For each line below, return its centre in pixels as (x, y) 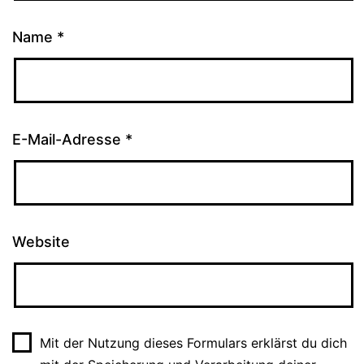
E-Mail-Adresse (69, 139)
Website (41, 241)
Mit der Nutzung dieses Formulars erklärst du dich (193, 342)
